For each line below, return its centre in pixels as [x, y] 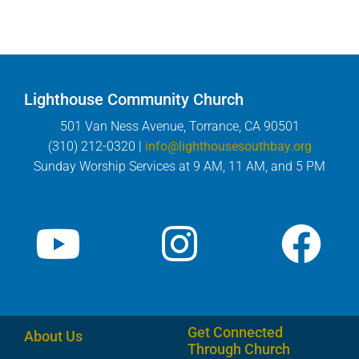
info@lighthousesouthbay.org [228, 146]
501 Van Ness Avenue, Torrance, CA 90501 [179, 126]
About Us [53, 337]
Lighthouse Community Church [134, 99]
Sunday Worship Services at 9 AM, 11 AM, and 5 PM [179, 166]
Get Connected [235, 333]
